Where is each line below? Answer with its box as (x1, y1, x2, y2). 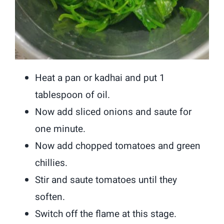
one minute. (35, 121, 86, 136)
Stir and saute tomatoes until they (35, 172, 177, 187)
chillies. (35, 155, 68, 170)
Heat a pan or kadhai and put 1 (35, 70, 165, 85)
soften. (35, 189, 65, 204)
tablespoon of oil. (35, 87, 110, 102)
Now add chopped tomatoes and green (35, 138, 201, 153)
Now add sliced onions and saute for (35, 104, 192, 119)
